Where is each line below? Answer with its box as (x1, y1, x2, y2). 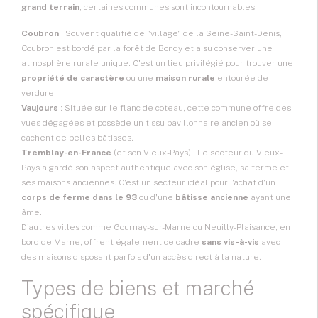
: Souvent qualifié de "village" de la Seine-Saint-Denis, (59, 28, 282, 39)
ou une (124, 73, 155, 84)
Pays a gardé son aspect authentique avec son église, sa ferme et (21, 163, 289, 173)
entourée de (215, 73, 268, 84)
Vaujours (21, 103, 58, 114)
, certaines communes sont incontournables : (79, 2, 259, 13)
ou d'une (137, 192, 175, 203)
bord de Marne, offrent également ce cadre (21, 237, 202, 248)
